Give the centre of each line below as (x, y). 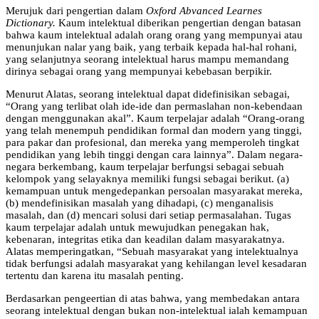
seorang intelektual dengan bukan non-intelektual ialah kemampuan (157, 310)
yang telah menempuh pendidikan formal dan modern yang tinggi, (154, 130)
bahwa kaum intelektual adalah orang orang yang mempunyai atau (154, 35)
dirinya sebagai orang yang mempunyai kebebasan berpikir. (139, 71)
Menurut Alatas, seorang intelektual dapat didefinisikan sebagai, (148, 94)
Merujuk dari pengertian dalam (76, 10)
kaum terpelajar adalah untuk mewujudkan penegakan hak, (137, 227)
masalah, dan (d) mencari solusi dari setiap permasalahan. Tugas (148, 215)
